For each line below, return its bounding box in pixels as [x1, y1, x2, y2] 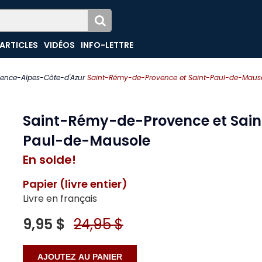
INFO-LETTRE [81, 39, 134, 51]
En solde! [23, 151, 76, 168]
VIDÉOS [44, 39, 75, 51]
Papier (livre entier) [23, 177, 127, 191]
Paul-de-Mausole [23, 131, 150, 150]
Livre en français [23, 192, 97, 205]
